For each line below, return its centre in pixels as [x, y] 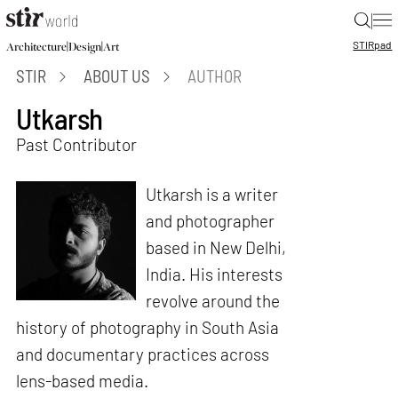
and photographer [210, 220]
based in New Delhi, [215, 247]
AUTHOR [215, 76]
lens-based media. [83, 380]
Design [84, 47]
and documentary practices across [143, 354]
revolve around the [212, 300]
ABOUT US [117, 76]
